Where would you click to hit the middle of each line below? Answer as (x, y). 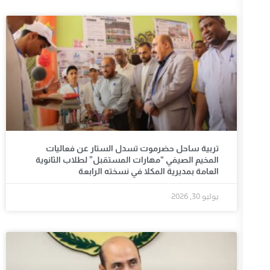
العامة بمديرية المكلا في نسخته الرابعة (149, 171)
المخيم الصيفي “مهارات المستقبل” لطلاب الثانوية (127, 160)
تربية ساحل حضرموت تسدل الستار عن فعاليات (133, 149)
